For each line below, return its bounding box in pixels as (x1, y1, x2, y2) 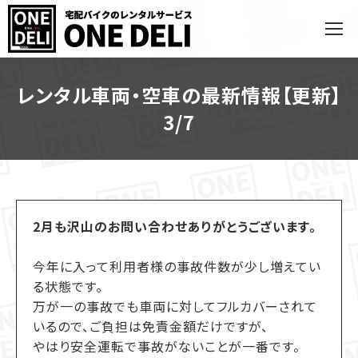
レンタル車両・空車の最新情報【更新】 (16, 81, 342, 109)
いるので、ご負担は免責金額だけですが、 (33, 316, 268, 336)
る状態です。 (33, 276, 103, 296)
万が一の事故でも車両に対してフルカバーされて (33, 296, 317, 316)
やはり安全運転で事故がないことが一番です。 (33, 336, 300, 356)
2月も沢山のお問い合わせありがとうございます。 (33, 217, 316, 236)
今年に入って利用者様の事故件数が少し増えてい (33, 257, 321, 276)
